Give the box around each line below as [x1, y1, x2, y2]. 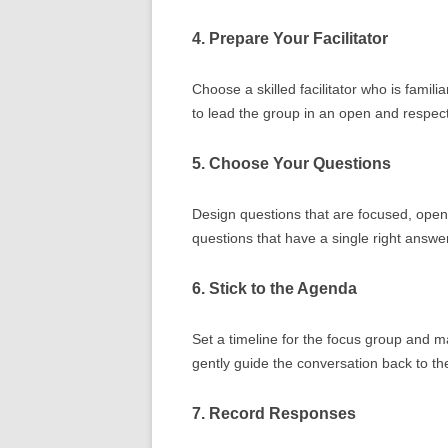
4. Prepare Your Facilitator [192, 29, 388, 47]
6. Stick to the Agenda [192, 279, 357, 297]
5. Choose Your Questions [192, 154, 391, 172]
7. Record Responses [192, 404, 356, 422]
